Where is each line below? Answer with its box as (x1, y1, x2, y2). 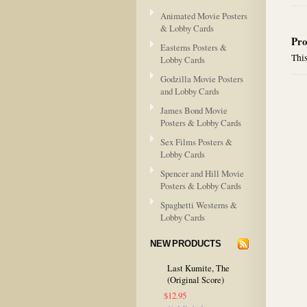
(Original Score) (167, 274, 224, 286)
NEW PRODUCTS (150, 238, 221, 249)
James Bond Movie (160, 104, 228, 116)
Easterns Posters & (160, 41, 227, 53)
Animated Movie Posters (160, 10, 247, 22)
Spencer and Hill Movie (160, 167, 244, 180)
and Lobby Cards (160, 85, 219, 97)
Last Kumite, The (167, 262, 230, 274)
